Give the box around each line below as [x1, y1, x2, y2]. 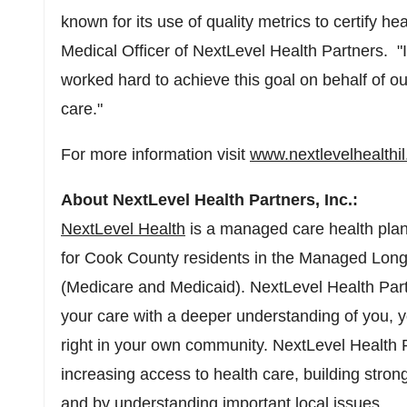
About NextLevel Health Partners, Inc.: [61, 191, 358, 209]
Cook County [84, 249, 179, 267]
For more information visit [61, 145, 250, 164]
